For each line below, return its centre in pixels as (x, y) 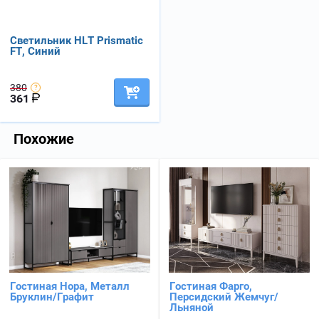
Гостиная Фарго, (211, 287)
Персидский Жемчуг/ (224, 297)
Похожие (44, 138)
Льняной (192, 308)
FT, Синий (35, 52)
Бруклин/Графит (52, 297)
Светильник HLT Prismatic (77, 41)
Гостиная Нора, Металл (70, 287)
